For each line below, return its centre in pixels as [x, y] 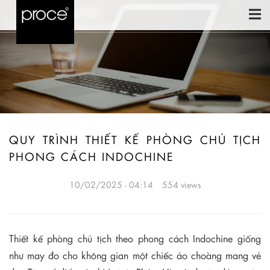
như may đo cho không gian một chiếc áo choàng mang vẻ [135, 256]
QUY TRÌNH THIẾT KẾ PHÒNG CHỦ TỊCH [135, 140]
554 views [181, 185]
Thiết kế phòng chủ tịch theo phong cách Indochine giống [135, 239]
